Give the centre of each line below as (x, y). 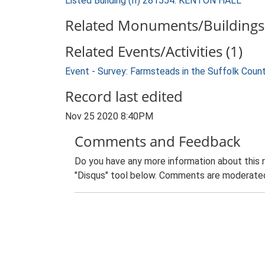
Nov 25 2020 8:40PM (109, 116)
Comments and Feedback (158, 141)
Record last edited (124, 96)
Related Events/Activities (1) (154, 51)
